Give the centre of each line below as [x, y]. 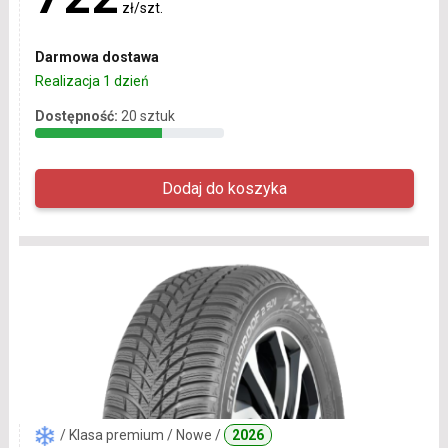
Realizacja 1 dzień [91, 81]
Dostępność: [76, 116]
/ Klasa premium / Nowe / [141, 435]
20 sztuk [147, 116]
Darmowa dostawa [96, 57]
